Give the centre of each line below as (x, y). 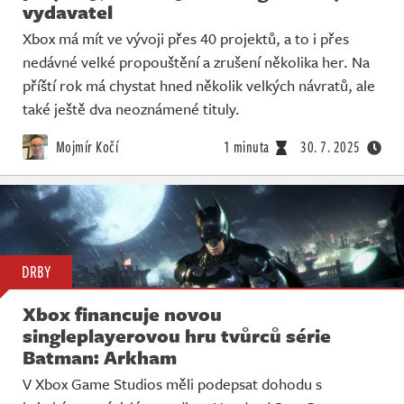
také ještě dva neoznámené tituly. (131, 108)
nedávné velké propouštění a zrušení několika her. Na (196, 61)
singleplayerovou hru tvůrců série (177, 336)
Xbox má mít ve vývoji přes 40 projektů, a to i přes (186, 38)
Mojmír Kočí (85, 147)
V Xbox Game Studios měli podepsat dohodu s (172, 384)
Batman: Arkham (100, 358)
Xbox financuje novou (122, 314)
